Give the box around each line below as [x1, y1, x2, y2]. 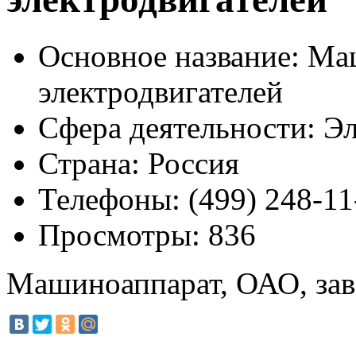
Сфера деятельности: [38, 110, 315, 145]
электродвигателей [38, 74, 283, 109]
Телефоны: [38, 181, 180, 216]
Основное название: [38, 38, 300, 73]
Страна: [38, 145, 140, 180]
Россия [140, 145, 239, 180]
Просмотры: [38, 217, 200, 252]
